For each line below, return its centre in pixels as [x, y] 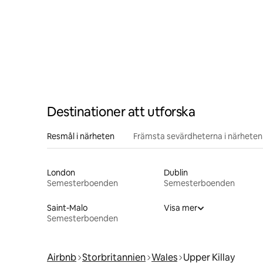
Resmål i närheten [81, 136]
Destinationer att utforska [121, 112]
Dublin [176, 172]
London [61, 172]
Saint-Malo [67, 208]
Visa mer [180, 208]
